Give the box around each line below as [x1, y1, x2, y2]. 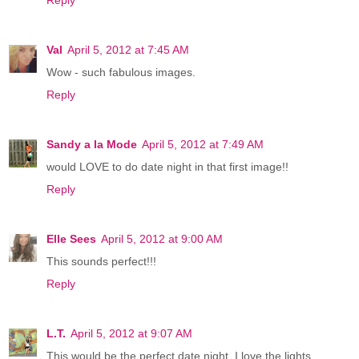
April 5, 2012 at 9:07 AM [71, 326, 192, 340]
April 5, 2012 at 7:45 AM [67, 43, 189, 56]
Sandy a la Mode [46, 137, 137, 151]
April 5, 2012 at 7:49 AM [142, 137, 264, 151]
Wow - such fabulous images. [46, 66, 196, 79]
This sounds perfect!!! [46, 254, 156, 268]
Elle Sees [46, 232, 96, 245]
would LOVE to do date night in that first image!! [46, 159, 288, 173]
